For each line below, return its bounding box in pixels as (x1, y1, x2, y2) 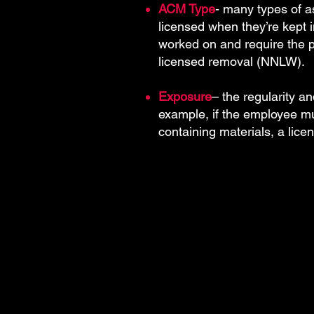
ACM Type (158, 1, 215, 16)
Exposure (158, 89, 212, 104)
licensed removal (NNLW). (158, 54, 305, 69)
